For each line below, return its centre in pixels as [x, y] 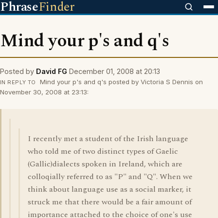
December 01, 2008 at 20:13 [115, 71]
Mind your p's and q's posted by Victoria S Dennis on [120, 82]
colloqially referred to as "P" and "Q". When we [110, 177]
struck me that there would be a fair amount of [110, 202]
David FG [52, 71]
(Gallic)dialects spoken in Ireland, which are [105, 164]
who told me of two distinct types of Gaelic [103, 151]
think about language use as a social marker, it [109, 189]
